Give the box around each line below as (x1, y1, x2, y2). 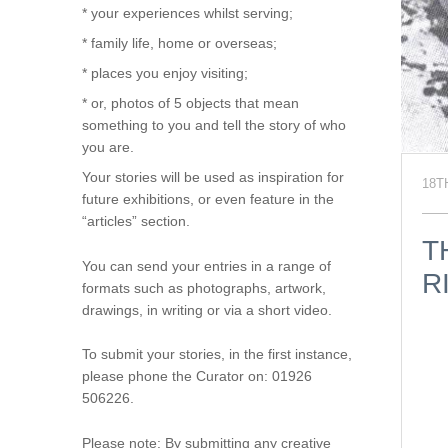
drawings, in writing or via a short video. (81, 301, 332, 318)
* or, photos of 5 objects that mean (81, 95, 299, 112)
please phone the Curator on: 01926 (81, 368, 312, 385)
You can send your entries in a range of (81, 257, 331, 274)
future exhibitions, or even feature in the (81, 191, 334, 208)
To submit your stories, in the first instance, (81, 346, 352, 363)
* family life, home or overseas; (81, 35, 277, 52)
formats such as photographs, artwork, (81, 279, 326, 296)
